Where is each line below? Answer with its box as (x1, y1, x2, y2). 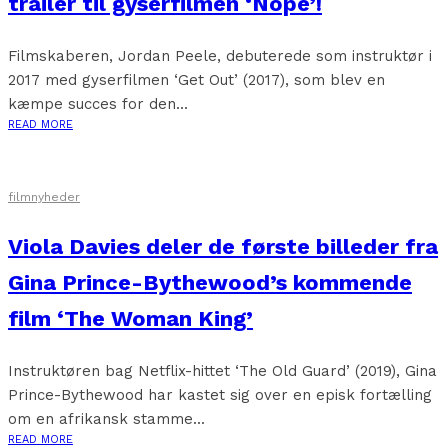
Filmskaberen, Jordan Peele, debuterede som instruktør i (8, 47, 432, 65)
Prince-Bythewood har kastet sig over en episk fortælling (8, 386, 432, 404)
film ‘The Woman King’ (8, 306, 253, 331)
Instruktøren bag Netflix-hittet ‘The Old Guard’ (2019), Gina (8, 362, 437, 380)
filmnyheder (8, 190, 80, 204)
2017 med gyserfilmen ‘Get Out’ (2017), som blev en (8, 71, 385, 89)
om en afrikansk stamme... (8, 410, 205, 428)
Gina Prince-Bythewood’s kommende (8, 270, 412, 295)
